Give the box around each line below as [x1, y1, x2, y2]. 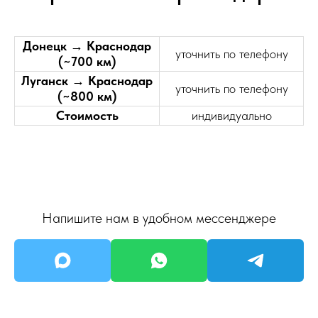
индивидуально [191, 107, 272, 123]
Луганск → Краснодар [21, 72, 153, 88]
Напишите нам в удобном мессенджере [42, 209, 276, 226]
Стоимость [55, 107, 119, 123]
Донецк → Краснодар [23, 38, 151, 53]
